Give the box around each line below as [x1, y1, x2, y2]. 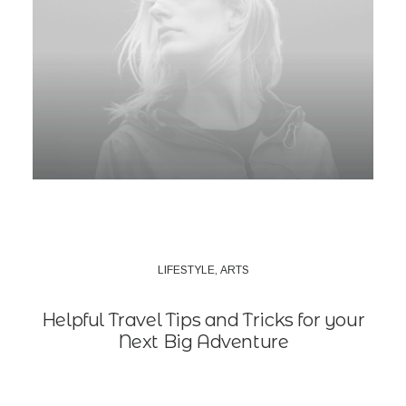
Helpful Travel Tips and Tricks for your [41, 309, 365, 331]
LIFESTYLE [157, 264, 215, 276]
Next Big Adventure [117, 331, 289, 353]
